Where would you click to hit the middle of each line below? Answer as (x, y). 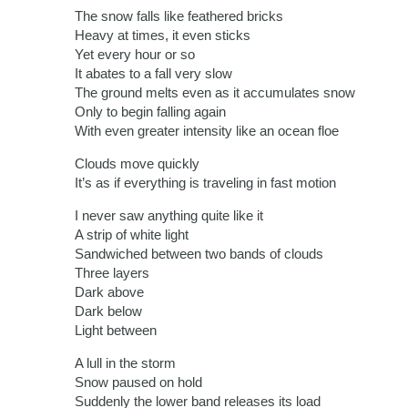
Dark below (108, 311)
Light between (116, 331)
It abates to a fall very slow (153, 74)
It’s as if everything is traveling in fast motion (205, 183)
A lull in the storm (125, 363)
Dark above (109, 292)
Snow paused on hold (138, 382)
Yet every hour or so (135, 55)
